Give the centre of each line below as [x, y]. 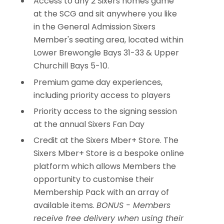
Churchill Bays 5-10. [71, 66]
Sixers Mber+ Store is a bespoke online [109, 153]
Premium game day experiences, [98, 82]
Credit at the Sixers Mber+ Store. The [106, 140]
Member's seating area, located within [108, 40]
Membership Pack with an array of [101, 192]
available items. [65, 205]
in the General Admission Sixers [94, 27]
